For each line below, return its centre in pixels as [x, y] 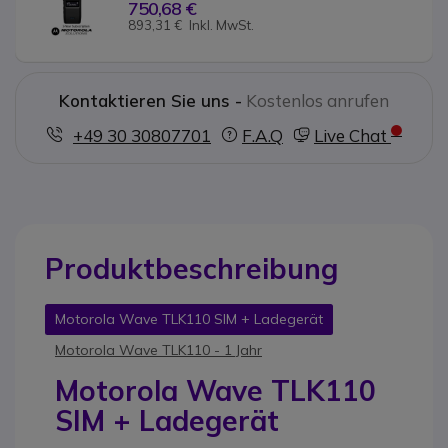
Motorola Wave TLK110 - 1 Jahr [158, 349]
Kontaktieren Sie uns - [150, 100]
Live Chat [352, 135]
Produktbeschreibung [191, 268]
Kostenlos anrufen [317, 100]
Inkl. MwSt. [221, 25]
